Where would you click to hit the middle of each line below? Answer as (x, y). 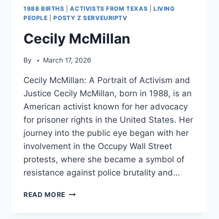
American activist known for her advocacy (106, 107)
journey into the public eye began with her (106, 133)
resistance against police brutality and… (102, 173)
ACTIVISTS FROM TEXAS (109, 8)
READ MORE (45, 195)
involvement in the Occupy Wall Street (98, 146)
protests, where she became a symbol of (104, 160)
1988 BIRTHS (44, 8)
